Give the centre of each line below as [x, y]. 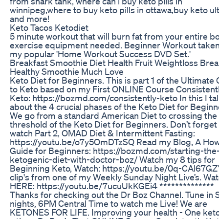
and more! [30, 18]
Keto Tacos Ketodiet [49, 27]
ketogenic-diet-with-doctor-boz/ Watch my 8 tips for [112, 159]
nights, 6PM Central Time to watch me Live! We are [109, 203]
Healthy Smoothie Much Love [67, 71]
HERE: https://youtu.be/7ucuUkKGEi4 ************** [112, 186]
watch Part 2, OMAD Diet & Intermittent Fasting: [102, 133]
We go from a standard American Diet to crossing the [113, 115]
